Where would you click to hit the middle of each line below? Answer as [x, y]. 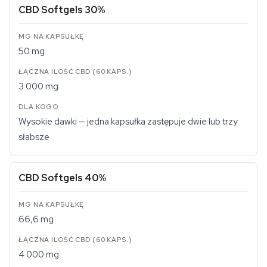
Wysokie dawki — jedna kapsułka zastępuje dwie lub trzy [128, 122]
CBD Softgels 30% [62, 10]
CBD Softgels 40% [63, 178]
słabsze [34, 137]
